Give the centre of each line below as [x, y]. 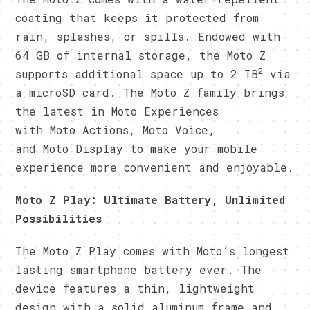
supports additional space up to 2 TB [137, 73]
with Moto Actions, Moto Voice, [116, 129]
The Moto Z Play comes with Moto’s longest [153, 250]
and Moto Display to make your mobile [137, 148]
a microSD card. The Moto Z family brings [150, 92]
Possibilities [59, 218]
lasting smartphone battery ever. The [139, 269]
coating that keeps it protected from [137, 17]
